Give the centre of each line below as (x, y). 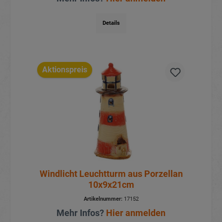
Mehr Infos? (81, 213)
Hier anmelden (136, 213)
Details (111, 23)
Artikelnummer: (103, 199)
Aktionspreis (64, 70)
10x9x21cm (111, 185)
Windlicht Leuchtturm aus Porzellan (111, 174)
